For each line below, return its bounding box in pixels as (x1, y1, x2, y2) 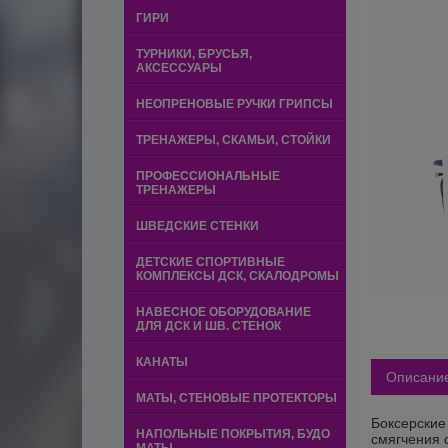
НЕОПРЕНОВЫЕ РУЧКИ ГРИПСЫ (136, 97, 333, 111)
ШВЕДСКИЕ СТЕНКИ (136, 219, 259, 233)
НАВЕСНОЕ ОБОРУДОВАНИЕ (136, 305, 311, 319)
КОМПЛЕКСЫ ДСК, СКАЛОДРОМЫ (136, 269, 339, 283)
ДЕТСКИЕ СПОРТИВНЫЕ (136, 255, 285, 269)
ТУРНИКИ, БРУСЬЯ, (136, 47, 252, 61)
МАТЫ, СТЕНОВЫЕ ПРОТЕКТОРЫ (136, 391, 337, 405)
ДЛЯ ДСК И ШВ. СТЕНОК (136, 319, 281, 333)
